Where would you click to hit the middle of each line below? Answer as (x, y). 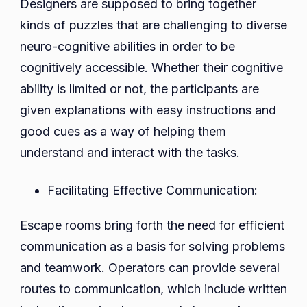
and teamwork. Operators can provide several (150, 268)
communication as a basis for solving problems (152, 247)
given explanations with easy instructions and (148, 110)
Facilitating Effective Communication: (152, 191)
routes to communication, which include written (153, 289)
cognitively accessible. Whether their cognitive (151, 68)
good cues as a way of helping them (123, 132)
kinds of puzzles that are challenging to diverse (153, 25)
